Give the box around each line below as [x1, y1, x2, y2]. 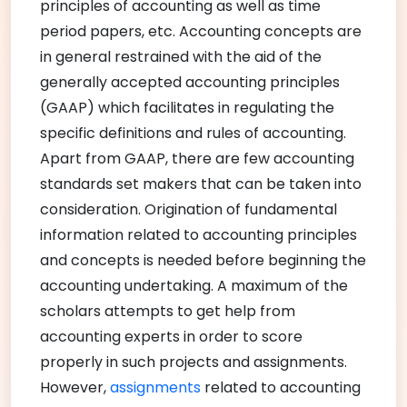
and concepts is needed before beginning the [40, 249, 366, 271]
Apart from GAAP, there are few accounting [40, 147, 354, 169]
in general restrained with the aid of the [40, 45, 322, 67]
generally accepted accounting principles [40, 71, 340, 93]
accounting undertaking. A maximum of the [40, 274, 348, 296]
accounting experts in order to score [40, 325, 303, 347]
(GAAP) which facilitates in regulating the [40, 96, 334, 118]
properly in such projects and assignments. [40, 351, 347, 372]
